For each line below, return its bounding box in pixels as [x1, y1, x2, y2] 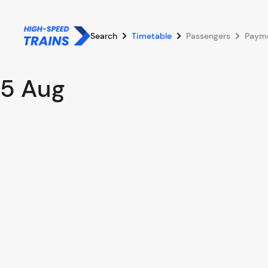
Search [90, 31, 117, 41]
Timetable [132, 31, 172, 41]
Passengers [186, 31, 230, 41]
